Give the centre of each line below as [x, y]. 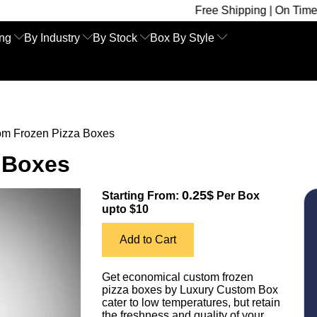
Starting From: [142, 196]
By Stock [115, 38]
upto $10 [125, 209]
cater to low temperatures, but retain [191, 302]
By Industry [52, 38]
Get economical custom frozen [178, 277]
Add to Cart [148, 240]
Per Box [237, 196]
